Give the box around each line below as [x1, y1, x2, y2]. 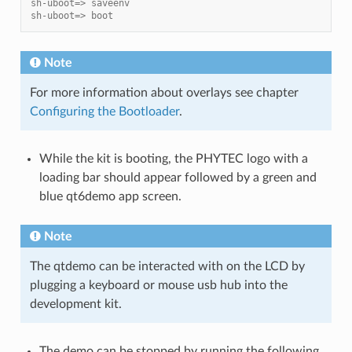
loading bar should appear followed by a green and [38, 171, 317, 185]
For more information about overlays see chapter [29, 86, 299, 100]
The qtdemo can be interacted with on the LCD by [29, 260, 305, 273]
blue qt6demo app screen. [38, 190, 181, 203]
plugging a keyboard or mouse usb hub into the [29, 279, 288, 292]
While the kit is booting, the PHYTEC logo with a [38, 152, 308, 166]
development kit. [29, 298, 122, 311]
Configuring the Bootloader [29, 105, 179, 119]
